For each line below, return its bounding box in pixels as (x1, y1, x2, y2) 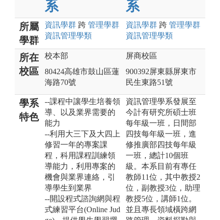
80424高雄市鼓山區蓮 (45, 67, 119, 76)
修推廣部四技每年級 (126, 140, 196, 149)
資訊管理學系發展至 (126, 97, 196, 106)
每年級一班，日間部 (126, 118, 196, 127)
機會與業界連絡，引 (45, 172, 115, 181)
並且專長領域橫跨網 (126, 205, 196, 214)
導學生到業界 (45, 183, 92, 192)
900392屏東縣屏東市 (126, 67, 196, 76)
